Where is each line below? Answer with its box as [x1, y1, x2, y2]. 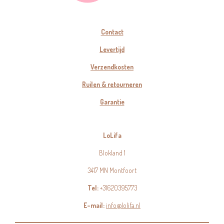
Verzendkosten [90, 62, 133, 71]
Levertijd [99, 45, 124, 53]
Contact [100, 27, 123, 36]
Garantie [99, 97, 124, 106]
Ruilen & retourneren [82, 80, 142, 88]
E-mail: [83, 201, 104, 209]
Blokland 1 [98, 148, 125, 157]
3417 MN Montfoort [87, 166, 136, 174]
